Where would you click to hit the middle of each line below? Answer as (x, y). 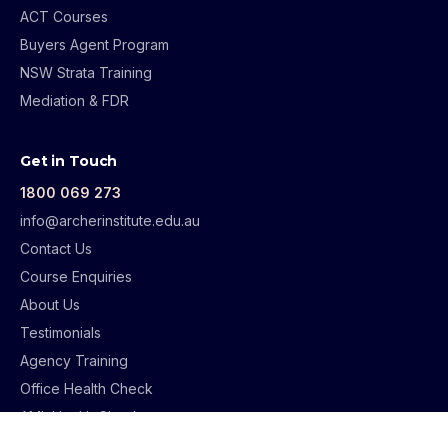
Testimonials (60, 333)
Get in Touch (69, 161)
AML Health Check (80, 417)
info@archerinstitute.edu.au (110, 221)
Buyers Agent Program (94, 45)
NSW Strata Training (86, 73)
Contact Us (56, 249)
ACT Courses (64, 17)
